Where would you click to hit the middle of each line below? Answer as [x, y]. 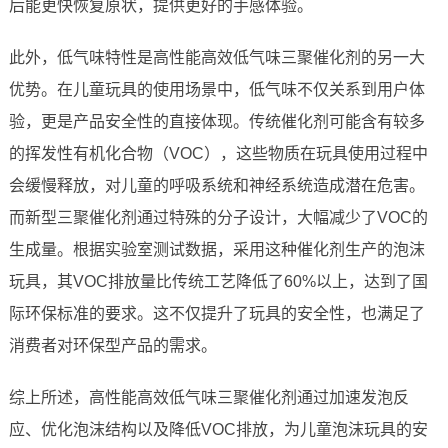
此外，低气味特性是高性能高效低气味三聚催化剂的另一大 [216, 58]
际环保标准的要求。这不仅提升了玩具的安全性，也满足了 [216, 314]
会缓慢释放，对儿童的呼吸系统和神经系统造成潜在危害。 [216, 186]
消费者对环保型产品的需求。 [112, 346]
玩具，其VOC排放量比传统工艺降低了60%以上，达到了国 [218, 282]
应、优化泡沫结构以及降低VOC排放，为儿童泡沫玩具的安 [218, 430]
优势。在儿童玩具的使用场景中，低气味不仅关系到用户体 [216, 90]
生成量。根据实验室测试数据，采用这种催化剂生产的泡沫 [216, 250]
